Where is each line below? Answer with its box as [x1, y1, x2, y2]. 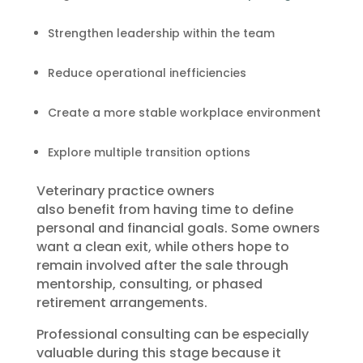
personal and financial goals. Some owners [36, 218, 320, 237]
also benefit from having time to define [36, 199, 293, 219]
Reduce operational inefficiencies [47, 64, 246, 81]
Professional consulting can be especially [36, 324, 309, 344]
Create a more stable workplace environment [47, 104, 321, 121]
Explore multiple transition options [47, 143, 250, 160]
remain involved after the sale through [36, 255, 288, 275]
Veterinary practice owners [36, 181, 215, 200]
